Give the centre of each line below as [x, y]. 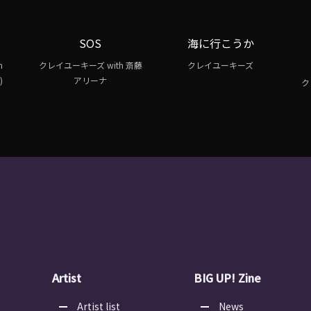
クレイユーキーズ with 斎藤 [90, 66]
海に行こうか [220, 43]
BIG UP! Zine [227, 278]
